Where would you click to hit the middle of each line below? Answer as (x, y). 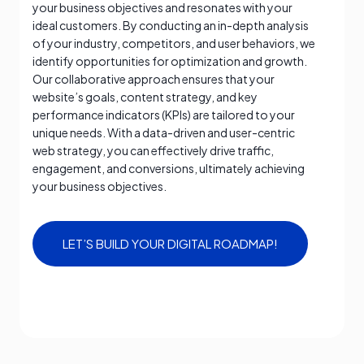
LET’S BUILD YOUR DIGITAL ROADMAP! (170, 244)
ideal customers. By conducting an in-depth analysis (171, 26)
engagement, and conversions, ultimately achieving (169, 169)
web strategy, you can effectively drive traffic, (153, 151)
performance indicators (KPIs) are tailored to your (164, 115)
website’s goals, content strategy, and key (145, 97)
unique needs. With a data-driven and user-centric (164, 133)
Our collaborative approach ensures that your (154, 79)
